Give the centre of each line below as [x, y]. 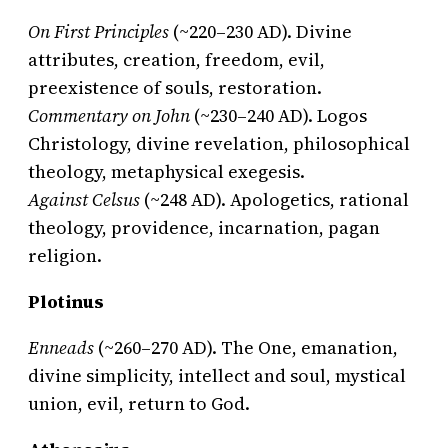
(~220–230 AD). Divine [260, 32]
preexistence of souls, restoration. [175, 88]
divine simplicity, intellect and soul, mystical [217, 376]
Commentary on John [109, 116]
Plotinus [66, 302]
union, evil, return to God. [139, 404]
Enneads [61, 348]
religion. [65, 256]
